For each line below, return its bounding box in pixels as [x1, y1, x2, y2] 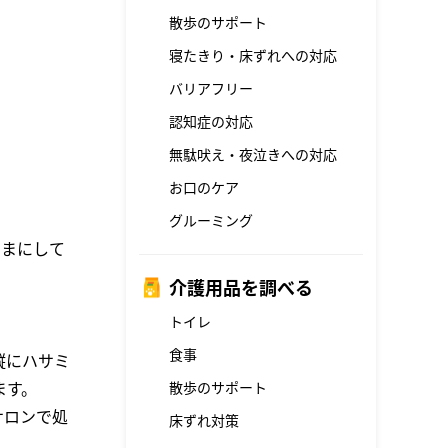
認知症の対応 [169, 112, 253, 131]
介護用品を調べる [169, 276, 313, 300]
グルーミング [169, 211, 253, 230]
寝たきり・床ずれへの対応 [169, 46, 337, 65]
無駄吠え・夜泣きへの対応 [169, 145, 337, 164]
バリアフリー [169, 79, 253, 98]
